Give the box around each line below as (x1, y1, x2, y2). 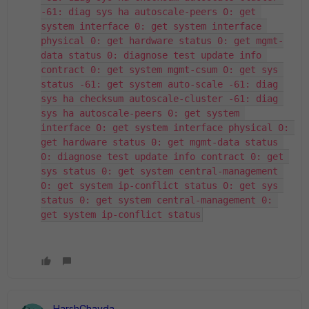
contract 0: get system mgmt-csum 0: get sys (41, 64, 278, 75)
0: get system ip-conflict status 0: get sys (41, 180, 278, 191)
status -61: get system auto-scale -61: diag (41, 79, 278, 90)
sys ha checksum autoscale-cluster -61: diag (41, 93, 278, 104)
